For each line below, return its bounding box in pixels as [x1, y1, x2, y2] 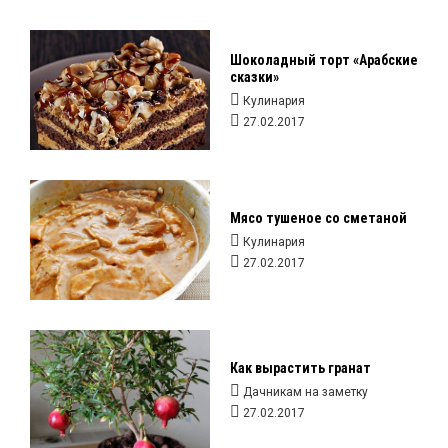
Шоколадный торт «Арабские [230, 52, 418, 68]
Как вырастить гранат [230, 360, 371, 376]
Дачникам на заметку [243, 385, 368, 399]
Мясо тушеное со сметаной [230, 210, 407, 226]
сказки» [230, 69, 279, 85]
